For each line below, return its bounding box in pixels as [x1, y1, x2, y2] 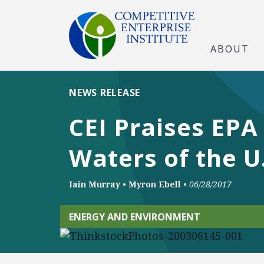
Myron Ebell [128, 179, 181, 190]
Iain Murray [69, 179, 120, 190]
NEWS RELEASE [69, 86, 140, 99]
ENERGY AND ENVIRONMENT [69, 210, 200, 223]
